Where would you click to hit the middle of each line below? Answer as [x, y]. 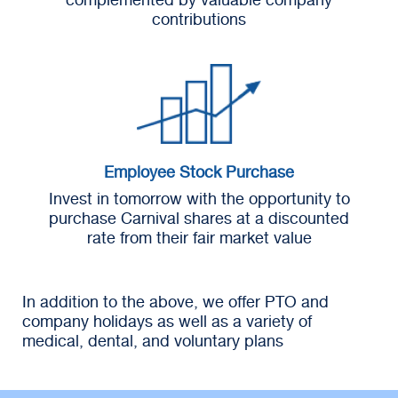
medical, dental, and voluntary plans [153, 340]
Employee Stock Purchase [199, 171]
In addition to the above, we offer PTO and [175, 301]
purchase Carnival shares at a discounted [199, 217]
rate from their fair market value [199, 237]
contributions [199, 18]
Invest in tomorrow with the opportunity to [199, 198]
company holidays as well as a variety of [167, 320]
